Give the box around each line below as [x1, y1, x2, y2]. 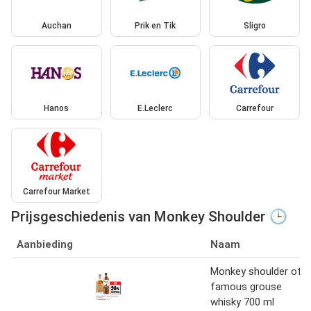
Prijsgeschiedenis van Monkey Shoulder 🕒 [11, 208, 287, 225]
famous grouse [210, 280, 282, 293]
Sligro [243, 20, 266, 31]
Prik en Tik [135, 20, 176, 31]
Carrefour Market [22, 186, 90, 196]
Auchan [41, 20, 72, 31]
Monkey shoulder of [210, 264, 302, 278]
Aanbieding [17, 237, 73, 251]
